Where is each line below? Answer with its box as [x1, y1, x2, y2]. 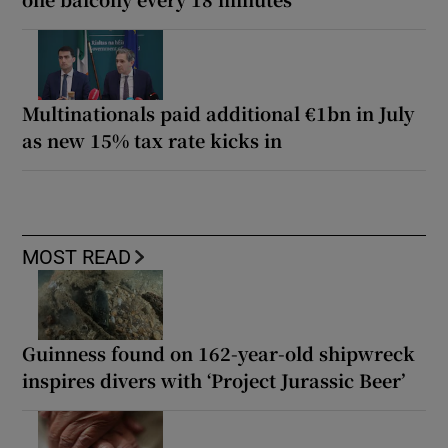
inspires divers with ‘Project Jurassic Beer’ [22, 366, 406, 393]
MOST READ [22, 247, 132, 267]
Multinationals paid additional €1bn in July [22, 100, 415, 126]
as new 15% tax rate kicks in [22, 127, 283, 153]
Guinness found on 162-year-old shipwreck [22, 339, 416, 366]
